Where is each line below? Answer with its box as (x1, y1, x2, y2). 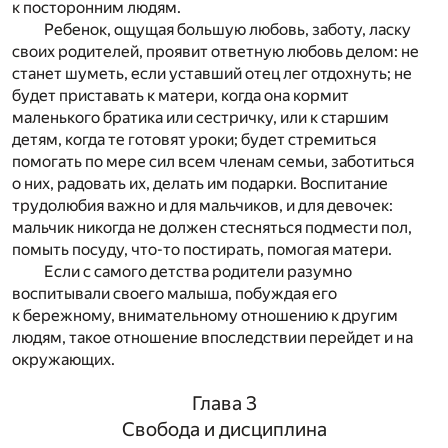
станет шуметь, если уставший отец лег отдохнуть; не (12, 64, 412, 84)
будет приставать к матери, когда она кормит (12, 86, 349, 106)
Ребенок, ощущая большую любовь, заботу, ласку (44, 20, 411, 40)
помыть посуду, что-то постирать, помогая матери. (12, 240, 392, 260)
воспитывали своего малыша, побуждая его (12, 284, 337, 304)
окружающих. (12, 350, 115, 370)
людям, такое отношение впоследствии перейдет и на (12, 328, 413, 348)
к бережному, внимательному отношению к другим (12, 306, 398, 326)
